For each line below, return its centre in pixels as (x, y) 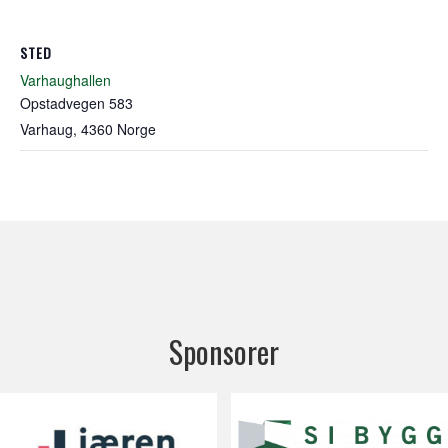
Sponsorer (224, 351)
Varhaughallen (65, 79)
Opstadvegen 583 (76, 102)
